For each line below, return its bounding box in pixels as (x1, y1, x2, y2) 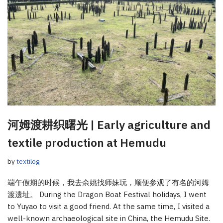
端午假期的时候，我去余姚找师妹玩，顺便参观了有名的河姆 (7, 177, 209, 187)
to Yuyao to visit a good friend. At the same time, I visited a (7, 201, 210, 211)
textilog (16, 156, 39, 166)
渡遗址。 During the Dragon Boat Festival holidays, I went (7, 189, 207, 199)
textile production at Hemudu (7, 134, 166, 150)
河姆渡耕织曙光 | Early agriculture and (7, 116, 211, 132)
